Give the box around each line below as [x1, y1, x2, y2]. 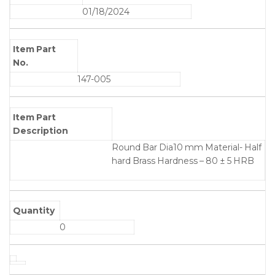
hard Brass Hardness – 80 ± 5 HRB [112, 155, 254, 166]
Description [13, 125, 69, 136]
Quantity [13, 205, 55, 217]
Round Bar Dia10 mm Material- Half [112, 141, 261, 153]
